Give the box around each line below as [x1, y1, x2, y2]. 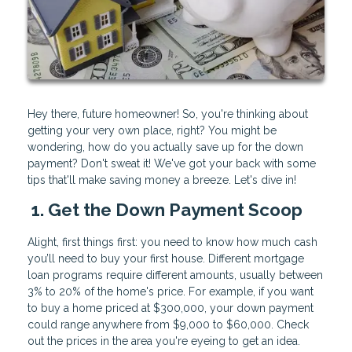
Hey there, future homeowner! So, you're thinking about [27, 108, 308, 121]
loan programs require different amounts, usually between [27, 269, 323, 282]
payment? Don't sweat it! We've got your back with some [27, 157, 316, 170]
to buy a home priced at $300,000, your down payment [27, 302, 313, 315]
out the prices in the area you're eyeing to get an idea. [27, 335, 300, 348]
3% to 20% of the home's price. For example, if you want [27, 285, 313, 299]
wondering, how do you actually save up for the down [27, 141, 303, 154]
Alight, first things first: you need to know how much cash [27, 236, 317, 249]
